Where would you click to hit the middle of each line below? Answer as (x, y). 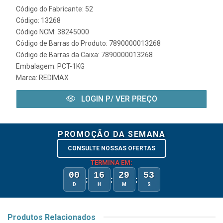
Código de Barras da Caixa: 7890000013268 (84, 55)
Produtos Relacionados (52, 217)
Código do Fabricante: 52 (55, 9)
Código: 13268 (38, 20)
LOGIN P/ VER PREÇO (118, 99)
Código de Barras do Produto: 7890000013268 (88, 43)
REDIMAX (54, 77)
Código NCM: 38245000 (53, 32)
